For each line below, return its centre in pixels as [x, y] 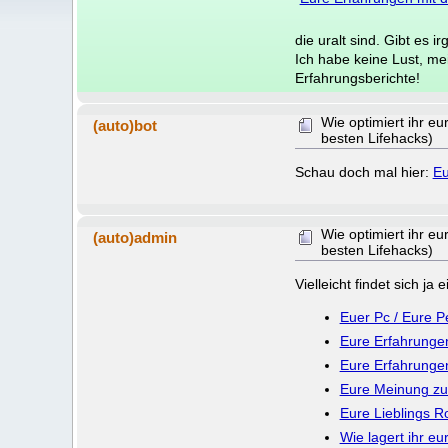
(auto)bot [125, 125]
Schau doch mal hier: [363, 172]
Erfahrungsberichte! [357, 79]
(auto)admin [135, 238]
